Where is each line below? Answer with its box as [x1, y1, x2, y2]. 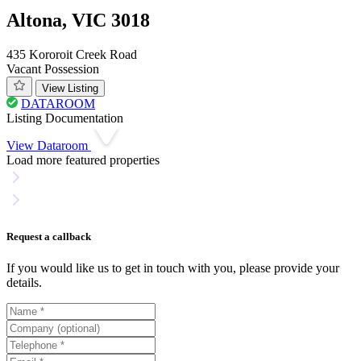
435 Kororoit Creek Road [6, 47, 137, 61]
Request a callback [6, 230, 91, 243]
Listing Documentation [6, 110, 123, 125]
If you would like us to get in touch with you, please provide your [6, 261, 339, 276]
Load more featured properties [6, 152, 160, 167]
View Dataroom [6, 138, 91, 152]
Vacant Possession [6, 61, 99, 76]
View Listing [42, 81, 98, 94]
